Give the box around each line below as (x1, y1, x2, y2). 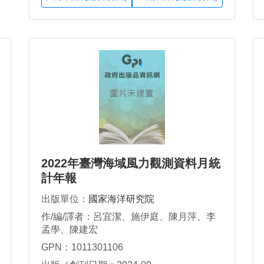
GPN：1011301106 (41, 242, 123, 252)
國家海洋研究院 (88, 194, 154, 204)
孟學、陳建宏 (41, 225, 98, 235)
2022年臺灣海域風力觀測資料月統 (41, 157, 220, 170)
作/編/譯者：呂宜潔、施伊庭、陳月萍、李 (41, 212, 216, 222)
